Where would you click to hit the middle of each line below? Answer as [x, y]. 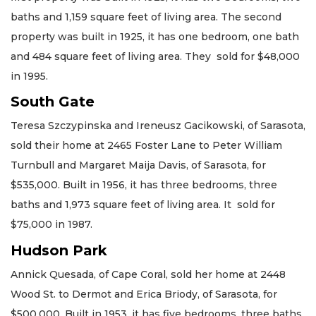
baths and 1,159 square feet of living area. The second [146, 17]
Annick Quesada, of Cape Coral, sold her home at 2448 [148, 274]
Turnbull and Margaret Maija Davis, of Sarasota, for [138, 165]
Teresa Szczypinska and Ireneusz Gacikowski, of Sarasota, [158, 126]
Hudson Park [59, 250]
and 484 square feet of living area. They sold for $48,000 [155, 56]
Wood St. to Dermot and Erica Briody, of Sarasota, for [144, 294]
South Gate [53, 102]
